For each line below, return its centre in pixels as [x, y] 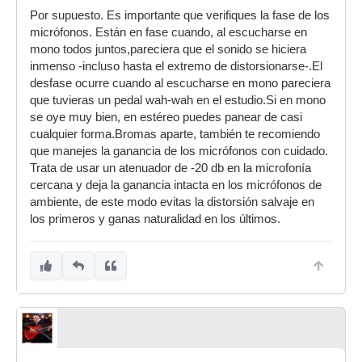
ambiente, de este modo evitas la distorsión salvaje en [172, 202]
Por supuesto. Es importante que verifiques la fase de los [180, 15]
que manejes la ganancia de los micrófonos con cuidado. [179, 151]
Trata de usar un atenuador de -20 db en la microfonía [170, 168]
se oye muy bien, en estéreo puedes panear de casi [166, 117]
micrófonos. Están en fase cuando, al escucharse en [168, 32]
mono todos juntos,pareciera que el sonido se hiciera [168, 49]
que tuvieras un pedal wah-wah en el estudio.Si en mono [178, 100]
